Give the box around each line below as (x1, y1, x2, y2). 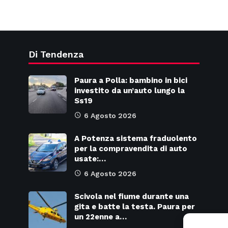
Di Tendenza (28, 49, 83, 60)
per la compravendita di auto (74, 144, 187, 153)
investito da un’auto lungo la (74, 86, 185, 95)
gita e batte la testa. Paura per (74, 202, 195, 211)
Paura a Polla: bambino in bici (74, 76, 187, 85)
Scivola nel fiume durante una (74, 192, 189, 201)
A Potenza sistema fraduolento (74, 134, 197, 143)
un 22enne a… (74, 212, 127, 221)
